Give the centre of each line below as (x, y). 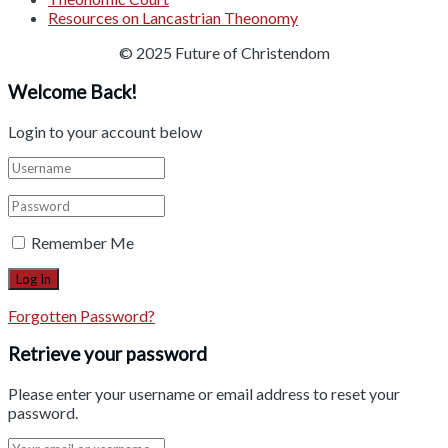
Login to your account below (105, 131)
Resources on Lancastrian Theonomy (173, 18)
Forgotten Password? (81, 315)
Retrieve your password (107, 354)
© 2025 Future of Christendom (224, 53)
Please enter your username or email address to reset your (204, 394)
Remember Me (82, 242)
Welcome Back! (72, 92)
